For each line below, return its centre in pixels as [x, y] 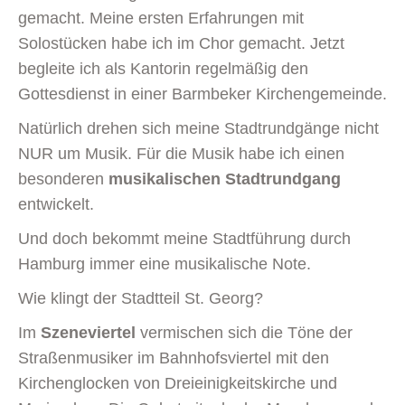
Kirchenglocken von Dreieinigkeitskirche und [178, 383]
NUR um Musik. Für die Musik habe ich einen [181, 153]
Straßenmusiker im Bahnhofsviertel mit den [174, 358]
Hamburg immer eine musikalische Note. [165, 264]
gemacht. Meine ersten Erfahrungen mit [161, 18]
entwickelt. [56, 204]
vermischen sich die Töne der [244, 332]
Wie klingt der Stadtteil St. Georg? [141, 298]
